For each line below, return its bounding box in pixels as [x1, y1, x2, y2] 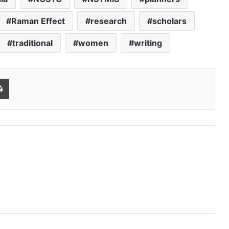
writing [133, 37, 162, 48]
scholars [152, 15, 187, 26]
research [90, 15, 127, 26]
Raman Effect [11, 15, 65, 26]
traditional [12, 37, 53, 48]
